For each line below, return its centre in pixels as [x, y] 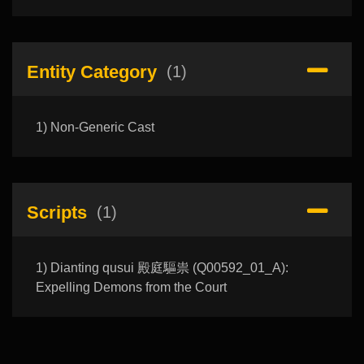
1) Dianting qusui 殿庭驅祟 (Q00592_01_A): [162, 268]
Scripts [56, 212]
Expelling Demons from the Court [131, 288]
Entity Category [91, 71]
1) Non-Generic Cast [95, 128]
